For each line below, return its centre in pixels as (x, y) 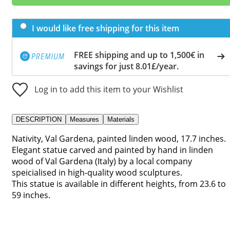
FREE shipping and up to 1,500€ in (139, 55)
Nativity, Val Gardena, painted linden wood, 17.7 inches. (119, 138)
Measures (84, 119)
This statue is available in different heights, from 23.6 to (119, 184)
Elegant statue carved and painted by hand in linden (112, 150)
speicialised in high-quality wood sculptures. (97, 172)
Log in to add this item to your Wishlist (109, 89)
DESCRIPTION (39, 119)
